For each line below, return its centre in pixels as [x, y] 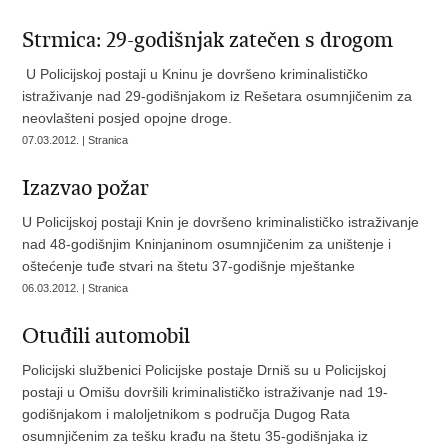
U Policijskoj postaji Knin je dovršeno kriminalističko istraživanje [221, 222]
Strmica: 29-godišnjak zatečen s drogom [208, 40]
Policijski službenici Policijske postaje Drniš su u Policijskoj [204, 370]
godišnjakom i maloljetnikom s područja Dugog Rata [186, 414]
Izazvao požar [86, 188]
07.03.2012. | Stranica [75, 140]
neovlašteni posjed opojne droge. [127, 118]
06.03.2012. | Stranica [75, 288]
